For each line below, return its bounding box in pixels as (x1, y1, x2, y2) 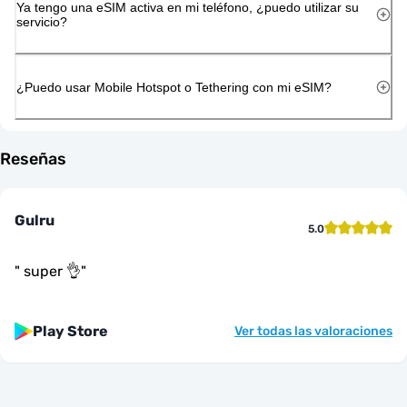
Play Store (33, 322, 108, 340)
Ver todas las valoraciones (234, 323, 392, 339)
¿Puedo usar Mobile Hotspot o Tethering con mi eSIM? (16, 79, 332, 94)
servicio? (16, 14, 67, 29)
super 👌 (20, 262, 81, 280)
